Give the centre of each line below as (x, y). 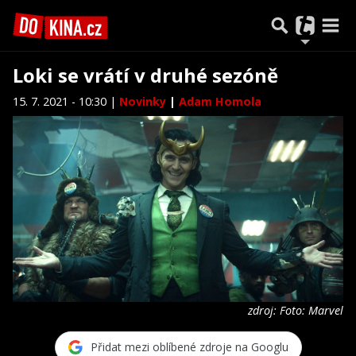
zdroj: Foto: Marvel (296, 310)
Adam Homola (220, 101)
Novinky (144, 101)
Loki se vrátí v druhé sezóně (145, 75)
